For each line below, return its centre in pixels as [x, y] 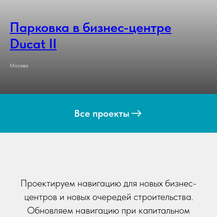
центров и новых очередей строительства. [108, 197]
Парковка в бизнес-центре [91, 27]
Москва [19, 66]
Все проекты [102, 114]
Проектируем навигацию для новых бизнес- [108, 183]
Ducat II [33, 44]
